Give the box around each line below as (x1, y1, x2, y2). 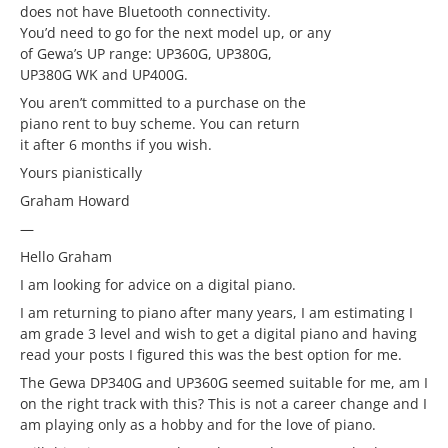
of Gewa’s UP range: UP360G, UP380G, (20, 44, 272, 63)
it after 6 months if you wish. (20, 135, 212, 154)
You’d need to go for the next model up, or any (20, 23, 331, 42)
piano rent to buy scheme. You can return (20, 114, 300, 133)
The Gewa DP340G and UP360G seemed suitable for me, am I (20, 373, 428, 392)
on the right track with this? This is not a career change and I (20, 394, 427, 413)
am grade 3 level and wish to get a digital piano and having (20, 324, 417, 343)
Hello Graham (20, 247, 112, 266)
